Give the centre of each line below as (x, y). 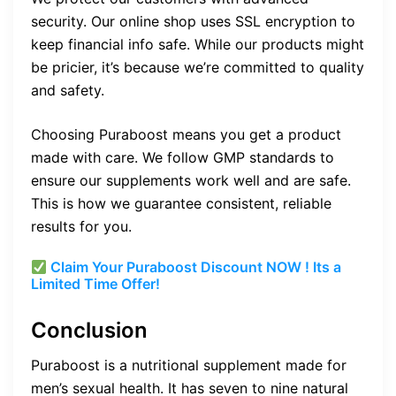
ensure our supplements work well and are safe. (191, 181)
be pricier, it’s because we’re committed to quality (198, 68)
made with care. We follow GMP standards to (183, 158)
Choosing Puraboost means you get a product (186, 135)
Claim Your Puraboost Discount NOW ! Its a (194, 267)
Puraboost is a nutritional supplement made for (189, 365)
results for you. (81, 227)
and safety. (68, 91)
